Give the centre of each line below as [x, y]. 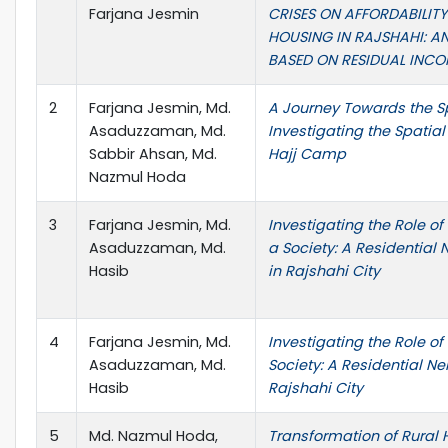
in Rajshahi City [324, 270]
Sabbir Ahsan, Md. [153, 153]
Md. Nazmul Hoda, [153, 435]
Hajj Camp [307, 153]
